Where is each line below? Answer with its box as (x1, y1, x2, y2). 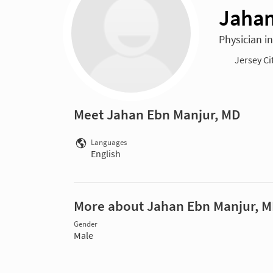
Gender (74, 219, 97, 229)
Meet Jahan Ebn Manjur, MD (74, 105, 240, 123)
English (91, 147, 121, 160)
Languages (91, 137, 127, 147)
